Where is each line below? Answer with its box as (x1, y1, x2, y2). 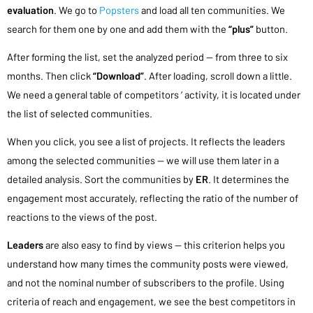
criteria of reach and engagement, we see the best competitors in (7, 295, 296, 308)
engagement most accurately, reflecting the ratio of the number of (7, 191, 298, 205)
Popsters (99, 3, 139, 16)
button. (256, 22, 288, 35)
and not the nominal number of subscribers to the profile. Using (7, 276, 284, 289)
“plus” (228, 22, 256, 35)
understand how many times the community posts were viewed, (7, 257, 289, 270)
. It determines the (208, 173, 289, 186)
